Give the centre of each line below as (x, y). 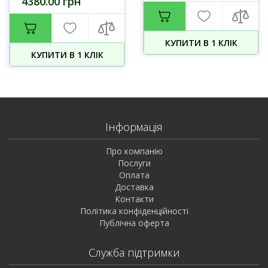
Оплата (134, 175)
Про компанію (134, 151)
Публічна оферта (134, 223)
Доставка (134, 187)
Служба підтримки (134, 252)
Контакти (134, 199)
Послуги (134, 163)
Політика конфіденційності (134, 211)
